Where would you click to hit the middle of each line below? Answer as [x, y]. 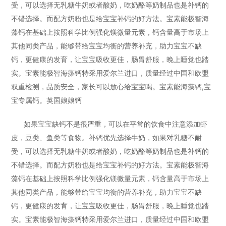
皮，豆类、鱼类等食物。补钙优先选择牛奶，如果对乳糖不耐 [107, 137]
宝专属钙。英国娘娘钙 [47, 100]
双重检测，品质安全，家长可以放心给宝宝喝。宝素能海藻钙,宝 [111, 87]
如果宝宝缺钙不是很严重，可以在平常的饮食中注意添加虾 [116, 124]
